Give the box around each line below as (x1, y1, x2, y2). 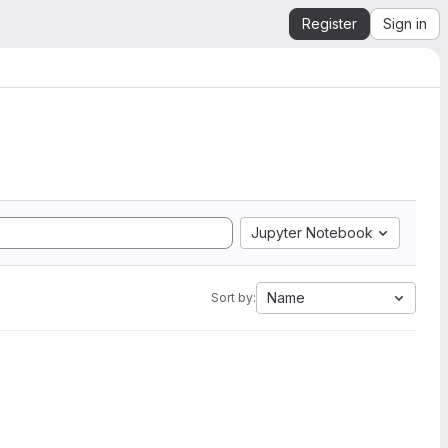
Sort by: (211, 290, 256, 305)
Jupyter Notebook (251, 224, 373, 241)
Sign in (383, 15, 427, 32)
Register (302, 15, 357, 32)
